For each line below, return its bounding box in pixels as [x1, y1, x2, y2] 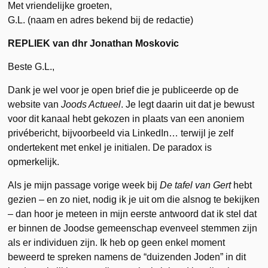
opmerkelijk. [8, 156, 60, 167]
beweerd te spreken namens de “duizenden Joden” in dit [8, 251, 246, 262]
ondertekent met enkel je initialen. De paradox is [8, 142, 212, 153]
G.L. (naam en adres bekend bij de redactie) [8, 14, 194, 25]
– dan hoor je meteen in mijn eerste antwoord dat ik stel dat [8, 208, 257, 219]
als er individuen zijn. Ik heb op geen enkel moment [8, 237, 226, 248]
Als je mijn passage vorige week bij [8, 179, 160, 190]
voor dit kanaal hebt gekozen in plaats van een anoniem [8, 113, 245, 124]
